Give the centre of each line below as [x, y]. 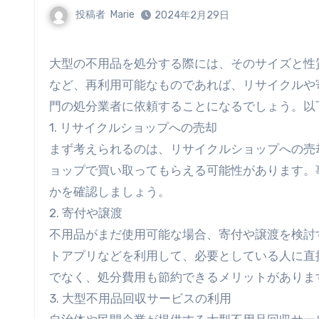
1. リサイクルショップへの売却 [133, 127]
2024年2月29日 [192, 15]
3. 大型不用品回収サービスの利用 [140, 298]
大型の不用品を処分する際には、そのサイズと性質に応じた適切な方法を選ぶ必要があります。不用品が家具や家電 [55, 63]
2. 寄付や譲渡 [86, 213]
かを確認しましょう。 [110, 192]
